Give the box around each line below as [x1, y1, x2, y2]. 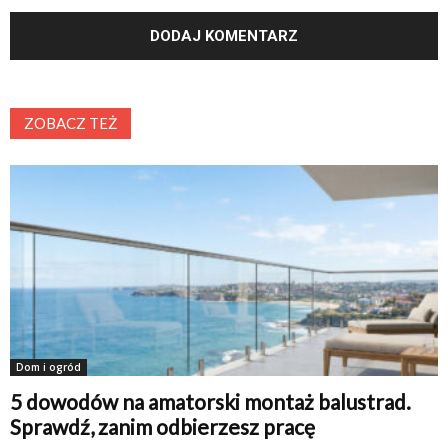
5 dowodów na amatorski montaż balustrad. [10, 389, 411, 414]
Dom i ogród [16, 360, 81, 374]
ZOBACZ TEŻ [24, 113, 117, 132]
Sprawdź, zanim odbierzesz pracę [10, 414, 315, 439]
